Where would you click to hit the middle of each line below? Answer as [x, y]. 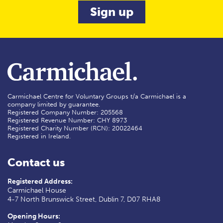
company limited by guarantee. [54, 105]
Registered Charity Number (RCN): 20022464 [75, 128]
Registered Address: [40, 182]
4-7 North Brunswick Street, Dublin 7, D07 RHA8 [84, 200]
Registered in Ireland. [39, 136]
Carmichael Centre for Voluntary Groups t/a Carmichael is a [97, 97]
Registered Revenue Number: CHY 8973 [67, 120]
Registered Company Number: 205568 [65, 112]
